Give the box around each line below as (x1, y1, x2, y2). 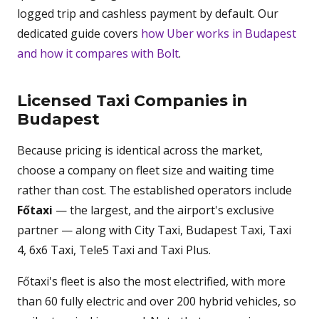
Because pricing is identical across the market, (17, 142, 263, 158)
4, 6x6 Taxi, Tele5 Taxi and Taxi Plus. (17, 242, 211, 258)
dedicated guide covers (17, 26, 141, 41)
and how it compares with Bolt (17, 46, 179, 61)
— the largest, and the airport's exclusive (53, 202, 274, 218)
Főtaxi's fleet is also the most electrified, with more (17, 273, 286, 289)
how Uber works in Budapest (141, 26, 296, 41)
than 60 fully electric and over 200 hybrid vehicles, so (17, 293, 296, 309)
